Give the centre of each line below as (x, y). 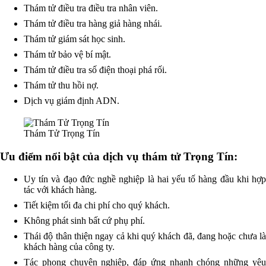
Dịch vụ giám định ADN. (72, 100)
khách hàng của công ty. (69, 247)
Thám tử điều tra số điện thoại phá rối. (95, 69)
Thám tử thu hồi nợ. (61, 85)
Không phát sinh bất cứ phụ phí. (84, 221)
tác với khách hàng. (60, 190)
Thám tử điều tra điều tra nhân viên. (91, 8)
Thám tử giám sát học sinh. (75, 39)
